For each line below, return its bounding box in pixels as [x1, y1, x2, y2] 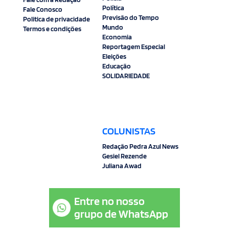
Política [102, 3, 125, 12]
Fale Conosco [23, 5, 62, 13]
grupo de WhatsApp [74, 207, 168, 221]
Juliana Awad [102, 161, 142, 170]
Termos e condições [23, 24, 81, 33]
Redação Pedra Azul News [102, 142, 179, 150]
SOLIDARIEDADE [102, 71, 150, 80]
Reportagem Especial [102, 42, 166, 51]
